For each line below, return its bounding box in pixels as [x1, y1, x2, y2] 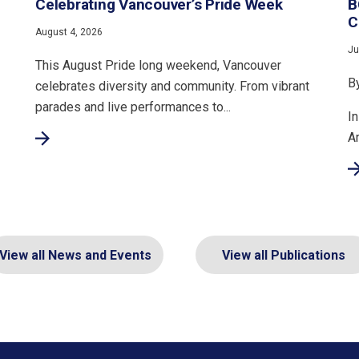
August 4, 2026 [35, 26, 103, 38]
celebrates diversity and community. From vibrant [35, 79, 310, 95]
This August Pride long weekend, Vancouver [35, 58, 282, 74]
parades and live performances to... [35, 99, 232, 115]
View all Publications [222, 248, 345, 264]
